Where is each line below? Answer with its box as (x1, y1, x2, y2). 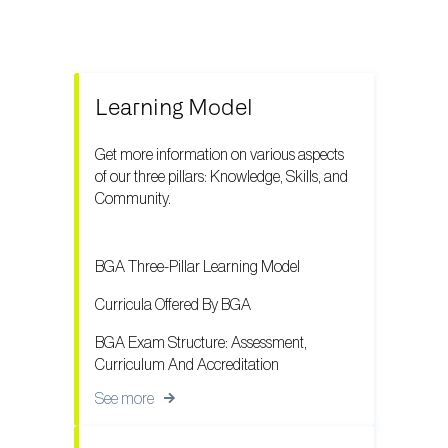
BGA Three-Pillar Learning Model (95, 259, 300, 276)
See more (95, 391, 154, 408)
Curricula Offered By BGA (95, 297, 251, 314)
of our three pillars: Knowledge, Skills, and (95, 168, 348, 185)
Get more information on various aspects (95, 146, 344, 163)
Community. (95, 190, 171, 207)
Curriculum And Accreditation (95, 357, 279, 374)
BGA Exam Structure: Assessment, (95, 335, 307, 352)
